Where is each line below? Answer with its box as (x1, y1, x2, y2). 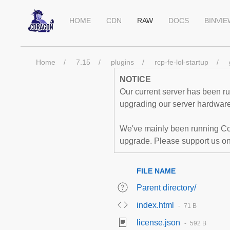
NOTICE (120, 75, 151, 84)
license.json (137, 218, 180, 227)
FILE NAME (137, 167, 176, 175)
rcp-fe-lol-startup (155, 58, 208, 66)
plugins (111, 58, 134, 66)
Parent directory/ (137, 183, 196, 192)
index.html (137, 201, 174, 209)
